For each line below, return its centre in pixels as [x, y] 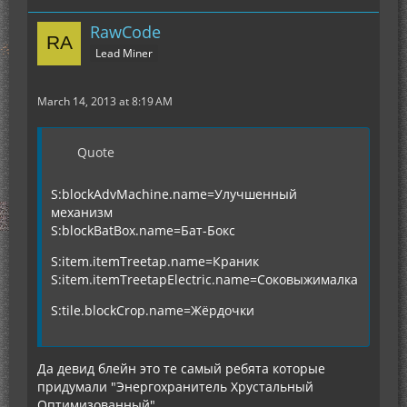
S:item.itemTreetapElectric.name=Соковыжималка [204, 279]
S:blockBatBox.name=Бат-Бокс [143, 230]
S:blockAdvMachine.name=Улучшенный [174, 194]
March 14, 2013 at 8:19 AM [105, 101]
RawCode [125, 32]
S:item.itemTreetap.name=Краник [155, 261]
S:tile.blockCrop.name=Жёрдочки [153, 310]
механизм [82, 212]
